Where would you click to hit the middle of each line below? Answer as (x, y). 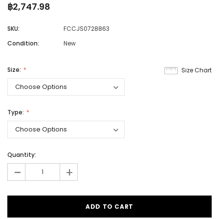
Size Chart (197, 70)
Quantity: (22, 155)
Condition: (23, 44)
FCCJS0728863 (87, 29)
